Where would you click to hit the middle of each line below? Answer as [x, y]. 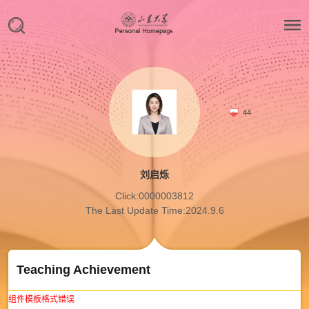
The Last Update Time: [135, 211]
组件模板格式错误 [41, 299]
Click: [127, 196]
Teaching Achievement [83, 269]
